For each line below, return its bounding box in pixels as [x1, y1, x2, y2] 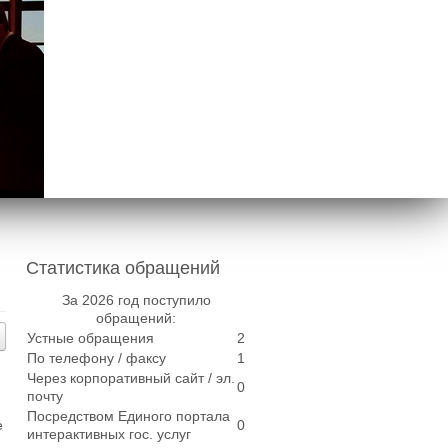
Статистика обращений [26, 258, 220, 279]
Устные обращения [27, 330, 154, 347]
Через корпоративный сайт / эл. [27, 370, 235, 387]
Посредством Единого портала [27, 408, 230, 425]
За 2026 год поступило [61, 292, 211, 309]
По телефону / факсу [27, 350, 166, 367]
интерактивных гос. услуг [27, 426, 191, 443]
